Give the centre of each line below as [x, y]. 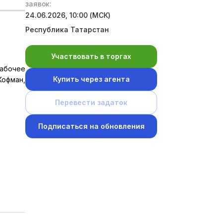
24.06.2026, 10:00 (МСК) [68, 15]
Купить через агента [91, 79]
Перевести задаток [91, 103]
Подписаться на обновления [91, 126]
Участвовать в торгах [91, 56]
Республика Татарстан [67, 29]
